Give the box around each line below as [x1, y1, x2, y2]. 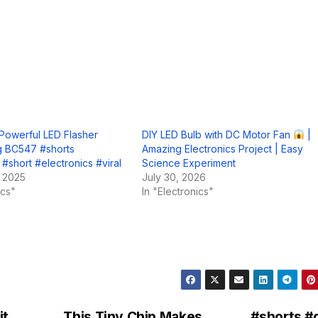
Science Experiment [142, 156, 236, 169]
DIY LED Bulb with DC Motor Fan [142, 128, 293, 141]
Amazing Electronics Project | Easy [142, 142, 303, 155]
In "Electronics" [142, 185, 214, 197]
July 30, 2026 [142, 170, 206, 183]
